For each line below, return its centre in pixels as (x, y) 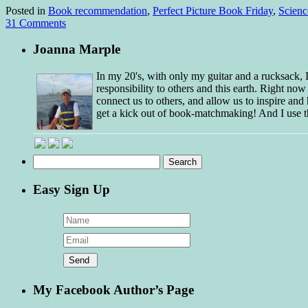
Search (47, 160)
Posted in (25, 10)
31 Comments (36, 23)
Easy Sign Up (71, 189)
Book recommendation (98, 10)
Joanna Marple (77, 49)
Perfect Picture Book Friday (213, 10)
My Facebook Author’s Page (113, 290)
